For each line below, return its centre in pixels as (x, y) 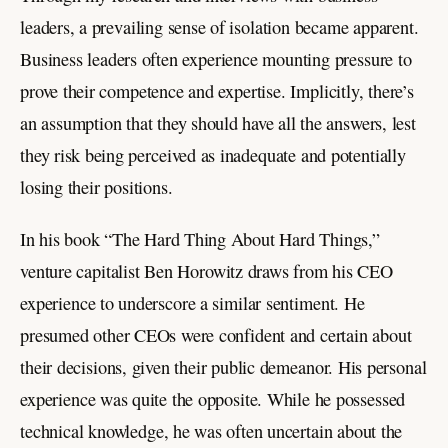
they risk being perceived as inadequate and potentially (213, 154)
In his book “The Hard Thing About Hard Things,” (200, 238)
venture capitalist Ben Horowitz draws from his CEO (206, 270)
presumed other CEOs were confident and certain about (216, 334)
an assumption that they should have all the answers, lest (218, 122)
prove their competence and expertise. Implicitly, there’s (217, 90)
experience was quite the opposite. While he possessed (213, 398)
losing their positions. (96, 186)
